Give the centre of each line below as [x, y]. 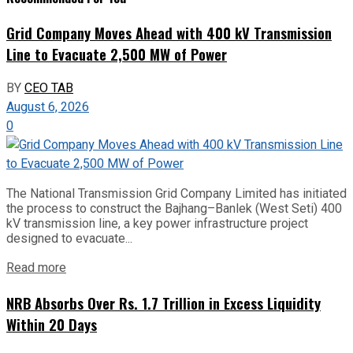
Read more [36, 268]
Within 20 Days [52, 325]
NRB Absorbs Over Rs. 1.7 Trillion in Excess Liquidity [163, 303]
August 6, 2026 [48, 108]
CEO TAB [49, 89]
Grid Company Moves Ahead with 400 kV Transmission [169, 32]
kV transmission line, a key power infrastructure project [157, 224]
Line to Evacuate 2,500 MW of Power [117, 54]
